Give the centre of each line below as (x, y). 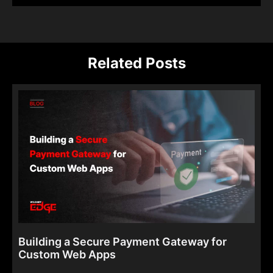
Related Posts (136, 63)
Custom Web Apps (67, 255)
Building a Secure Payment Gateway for (122, 242)
